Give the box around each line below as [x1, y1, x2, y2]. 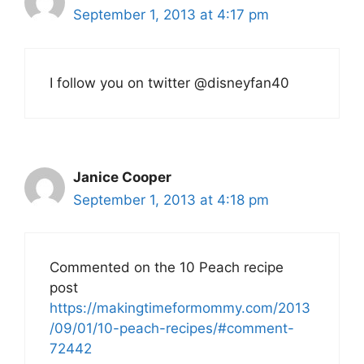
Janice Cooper [73, 168, 171, 185]
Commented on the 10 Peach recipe [50, 259, 284, 276]
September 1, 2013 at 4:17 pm [73, 6, 269, 24]
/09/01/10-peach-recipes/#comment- [50, 320, 294, 337]
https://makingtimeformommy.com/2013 [50, 300, 310, 317]
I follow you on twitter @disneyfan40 [50, 74, 289, 91]
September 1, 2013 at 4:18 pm [73, 191, 269, 208]
